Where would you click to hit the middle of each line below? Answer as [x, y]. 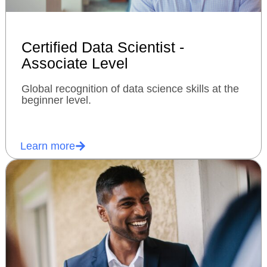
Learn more [47, 146]
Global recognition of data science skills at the [130, 89]
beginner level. [56, 100]
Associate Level [74, 63]
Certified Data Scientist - [103, 47]
